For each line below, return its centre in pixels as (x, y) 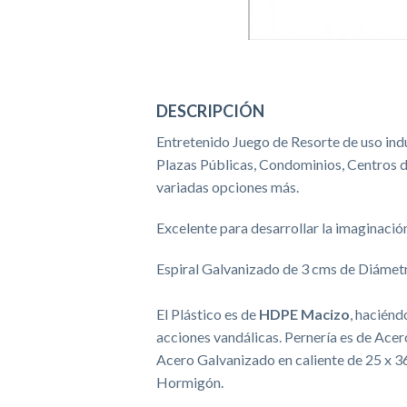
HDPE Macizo (304, 313)
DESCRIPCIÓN (210, 110)
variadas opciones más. (228, 186)
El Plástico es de (208, 313)
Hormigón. (190, 382)
